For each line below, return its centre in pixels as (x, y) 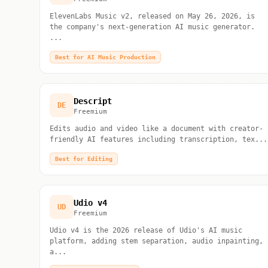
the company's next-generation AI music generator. (152, 27)
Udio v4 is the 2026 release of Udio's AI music (146, 230)
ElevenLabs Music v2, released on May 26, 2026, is (152, 16)
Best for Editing (83, 159)
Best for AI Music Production (105, 57)
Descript (92, 101)
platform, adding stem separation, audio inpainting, (156, 241)
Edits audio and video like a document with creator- (156, 129)
